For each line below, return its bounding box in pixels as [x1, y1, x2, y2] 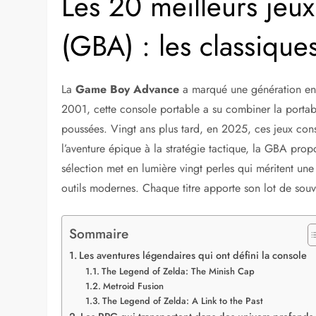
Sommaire [69, 223, 129, 243]
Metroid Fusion [102, 279, 164, 293]
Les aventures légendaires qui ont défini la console [79, 248, 308, 263]
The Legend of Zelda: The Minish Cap [101, 265, 255, 279]
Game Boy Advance [75, 81, 180, 98]
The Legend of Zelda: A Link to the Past [102, 294, 263, 308]
